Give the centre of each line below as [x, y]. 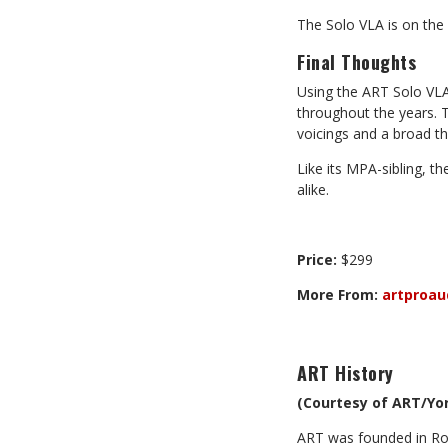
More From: [337, 294]
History [364, 373]
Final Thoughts [356, 62]
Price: [317, 259]
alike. [313, 189]
